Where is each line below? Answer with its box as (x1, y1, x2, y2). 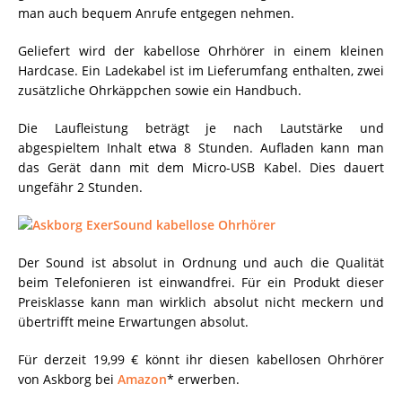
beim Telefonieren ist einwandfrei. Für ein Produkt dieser (18, 274, 384, 291)
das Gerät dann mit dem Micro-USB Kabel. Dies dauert (18, 159, 384, 176)
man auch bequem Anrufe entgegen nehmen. (18, 4, 294, 22)
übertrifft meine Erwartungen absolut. (18, 313, 249, 330)
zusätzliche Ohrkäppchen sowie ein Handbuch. (18, 82, 301, 99)
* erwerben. (167, 371, 240, 388)
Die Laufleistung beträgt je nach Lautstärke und (18, 119, 384, 136)
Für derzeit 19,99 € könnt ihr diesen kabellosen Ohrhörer (18, 351, 384, 368)
